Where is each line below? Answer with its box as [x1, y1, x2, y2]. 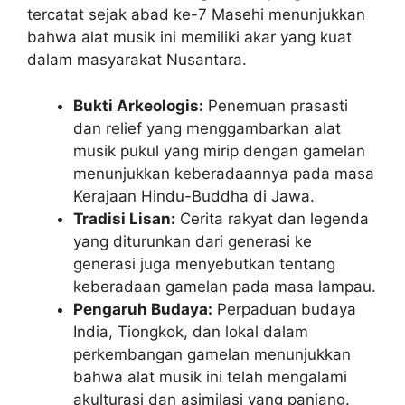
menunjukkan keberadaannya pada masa [73, 164, 374, 183]
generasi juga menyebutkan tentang [73, 254, 335, 273]
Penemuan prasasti [203, 96, 348, 115]
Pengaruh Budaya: [73, 299, 212, 318]
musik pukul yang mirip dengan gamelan [73, 141, 365, 160]
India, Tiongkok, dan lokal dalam [73, 322, 308, 341]
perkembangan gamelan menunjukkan [73, 344, 351, 363]
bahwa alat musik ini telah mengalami [73, 367, 347, 386]
